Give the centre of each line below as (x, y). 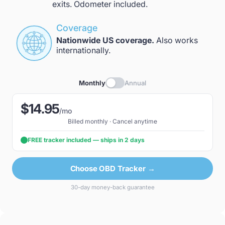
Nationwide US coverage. (105, 40)
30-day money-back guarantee (113, 187)
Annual (135, 83)
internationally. (83, 50)
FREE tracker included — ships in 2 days (86, 140)
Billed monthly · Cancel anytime (113, 121)
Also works (176, 40)
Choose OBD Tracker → (113, 168)
